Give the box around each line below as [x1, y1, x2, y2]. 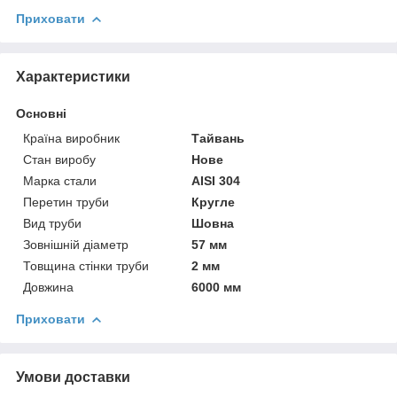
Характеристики [16, 68, 130, 84]
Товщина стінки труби [23, 258, 149, 273]
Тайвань [191, 130, 245, 145]
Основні [16, 105, 66, 121]
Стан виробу [23, 152, 96, 167]
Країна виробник [23, 130, 120, 145]
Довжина [23, 279, 74, 294]
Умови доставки [16, 369, 130, 385]
